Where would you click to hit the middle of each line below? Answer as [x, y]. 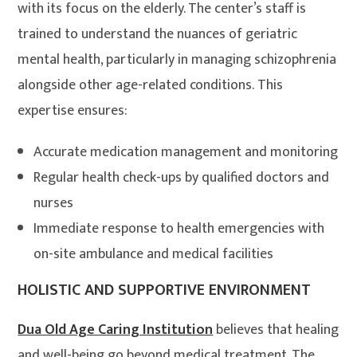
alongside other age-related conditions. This [151, 86]
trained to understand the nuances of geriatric [158, 35]
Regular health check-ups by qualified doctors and [182, 178]
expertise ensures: [73, 111]
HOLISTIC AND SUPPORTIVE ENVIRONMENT [165, 290]
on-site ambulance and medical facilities [154, 255]
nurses [54, 204]
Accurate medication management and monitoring [186, 153]
